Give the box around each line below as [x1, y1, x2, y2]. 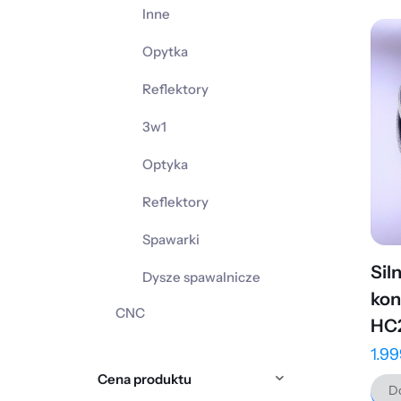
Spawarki [142, 231, 200, 248]
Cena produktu [98, 370, 192, 388]
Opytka [142, 43, 188, 60]
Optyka [142, 156, 188, 173]
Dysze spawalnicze [142, 269, 260, 286]
